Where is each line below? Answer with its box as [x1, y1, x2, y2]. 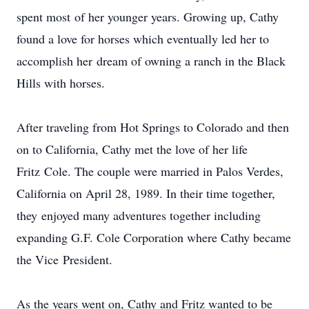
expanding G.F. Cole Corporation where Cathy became [17, 229, 291, 246]
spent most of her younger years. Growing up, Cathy [17, 8, 279, 25]
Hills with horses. [17, 74, 105, 91]
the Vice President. [17, 251, 112, 268]
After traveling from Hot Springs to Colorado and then [17, 119, 289, 135]
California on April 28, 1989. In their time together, [17, 185, 275, 201]
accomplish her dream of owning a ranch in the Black [17, 52, 286, 69]
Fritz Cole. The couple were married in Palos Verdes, [17, 163, 283, 179]
